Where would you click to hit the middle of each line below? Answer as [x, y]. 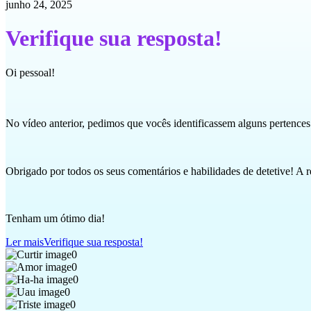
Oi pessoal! [30, 72]
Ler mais [25, 242]
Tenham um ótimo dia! [55, 218]
